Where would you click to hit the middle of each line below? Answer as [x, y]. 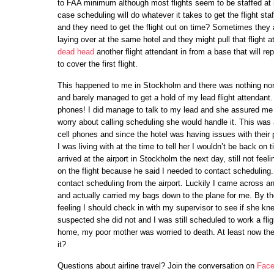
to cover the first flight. [98, 64]
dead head [76, 52]
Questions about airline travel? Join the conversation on [157, 266]
